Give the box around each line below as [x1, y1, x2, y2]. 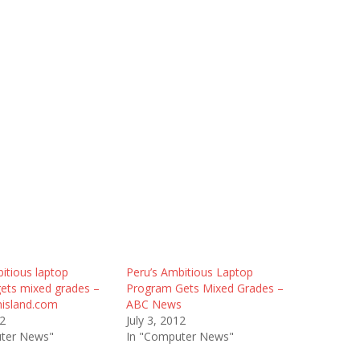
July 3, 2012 [125, 313, 186, 328]
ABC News [125, 297, 182, 312]
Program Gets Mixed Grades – [125, 280, 284, 296]
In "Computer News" [125, 329, 234, 344]
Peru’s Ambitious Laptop [125, 264, 253, 280]
